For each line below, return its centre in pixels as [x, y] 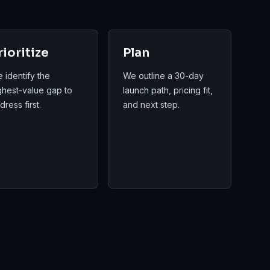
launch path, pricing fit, [168, 90]
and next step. [152, 105]
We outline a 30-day [164, 76]
